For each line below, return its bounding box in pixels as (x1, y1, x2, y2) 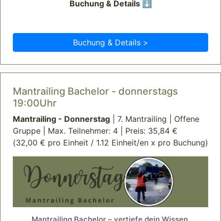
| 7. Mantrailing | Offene (110, 114, 199, 124)
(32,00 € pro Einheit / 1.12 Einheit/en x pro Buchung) (13, 138, 208, 148)
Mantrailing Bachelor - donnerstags (13, 85, 178, 98)
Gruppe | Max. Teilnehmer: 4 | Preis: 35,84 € (13, 126, 178, 136)
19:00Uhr (13, 97, 57, 110)
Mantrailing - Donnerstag (13, 114, 110, 124)
